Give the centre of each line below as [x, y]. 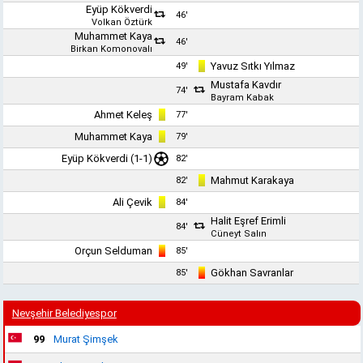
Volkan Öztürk [122, 22]
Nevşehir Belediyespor [64, 313]
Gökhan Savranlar [252, 273]
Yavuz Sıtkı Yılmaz [253, 66]
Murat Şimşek [85, 339]
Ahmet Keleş [124, 115]
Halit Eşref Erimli [249, 221]
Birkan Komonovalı [112, 49]
